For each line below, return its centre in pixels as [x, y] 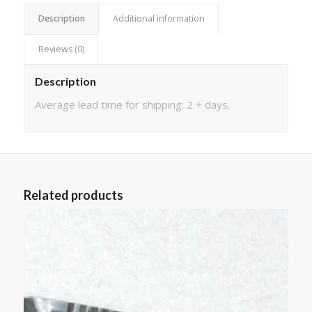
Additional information [158, 18]
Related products [73, 195]
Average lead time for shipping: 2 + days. [132, 104]
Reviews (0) [61, 49]
